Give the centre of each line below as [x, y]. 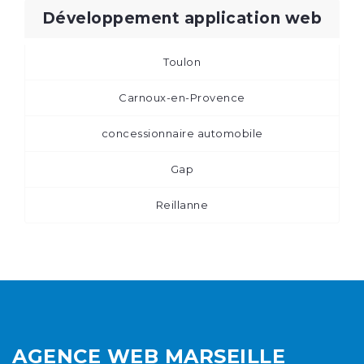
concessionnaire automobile [182, 133]
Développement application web [182, 18]
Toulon [182, 61]
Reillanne [182, 204]
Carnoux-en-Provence [182, 97]
